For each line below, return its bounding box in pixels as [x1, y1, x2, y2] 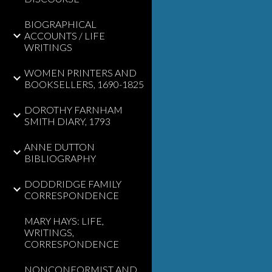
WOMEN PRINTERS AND [24, 67, 137, 78]
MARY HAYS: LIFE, [24, 215, 104, 226]
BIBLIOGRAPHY [24, 152, 96, 164]
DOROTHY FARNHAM [24, 104, 123, 115]
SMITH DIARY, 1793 [24, 115, 110, 127]
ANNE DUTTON [24, 141, 95, 152]
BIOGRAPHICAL [24, 18, 97, 30]
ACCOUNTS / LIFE [24, 30, 105, 41]
